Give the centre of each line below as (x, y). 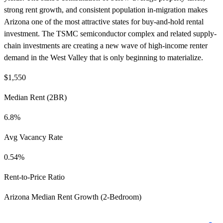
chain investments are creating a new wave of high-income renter (106, 45)
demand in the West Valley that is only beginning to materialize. (104, 57)
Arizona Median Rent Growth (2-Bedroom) (73, 197)
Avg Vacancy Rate (33, 137)
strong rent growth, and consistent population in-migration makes (106, 9)
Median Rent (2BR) (35, 97)
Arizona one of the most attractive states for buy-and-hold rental (104, 21)
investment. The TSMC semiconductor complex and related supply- (110, 33)
